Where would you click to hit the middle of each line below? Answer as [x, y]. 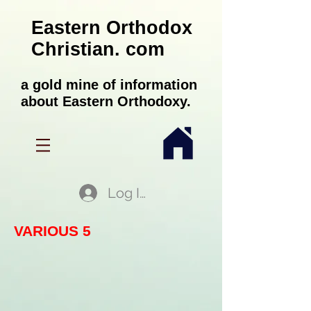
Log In [128, 193]
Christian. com [98, 49]
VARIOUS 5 [52, 231]
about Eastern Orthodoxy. [106, 101]
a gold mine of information [109, 85]
